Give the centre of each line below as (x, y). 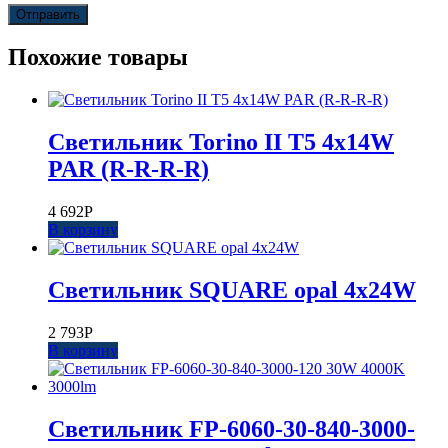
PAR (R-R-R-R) (128, 169)
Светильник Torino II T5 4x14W (221, 142)
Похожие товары (98, 57)
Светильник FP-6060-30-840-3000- (231, 428)
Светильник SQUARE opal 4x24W (232, 290)
